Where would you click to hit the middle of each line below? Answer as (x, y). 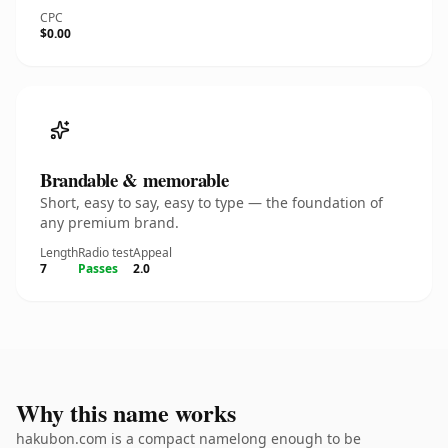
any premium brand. (109, 222)
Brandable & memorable (134, 179)
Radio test (105, 252)
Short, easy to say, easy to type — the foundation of (211, 202)
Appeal (152, 252)
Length (59, 252)
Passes (98, 268)
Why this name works (126, 412)
